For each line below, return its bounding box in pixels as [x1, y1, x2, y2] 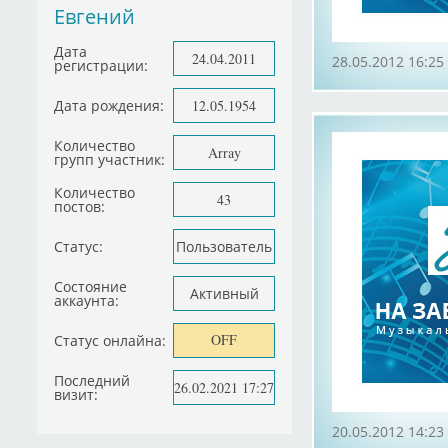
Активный [189, 283, 259, 303]
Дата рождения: [54, 95, 164, 115]
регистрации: [54, 55, 148, 75]
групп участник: [54, 149, 165, 169]
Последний [54, 370, 130, 390]
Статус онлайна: [54, 330, 166, 350]
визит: [54, 384, 98, 404]
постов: [54, 196, 105, 216]
